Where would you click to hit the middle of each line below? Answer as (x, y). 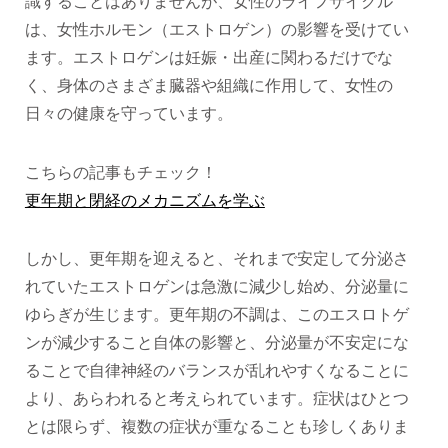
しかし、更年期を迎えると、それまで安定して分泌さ (216, 258)
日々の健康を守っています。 (128, 114)
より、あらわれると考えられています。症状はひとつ (216, 398)
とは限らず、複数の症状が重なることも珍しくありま (216, 426)
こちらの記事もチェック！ (120, 172)
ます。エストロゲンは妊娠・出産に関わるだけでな (208, 58)
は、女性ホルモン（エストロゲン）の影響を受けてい (216, 30)
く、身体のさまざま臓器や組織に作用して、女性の (208, 86)
